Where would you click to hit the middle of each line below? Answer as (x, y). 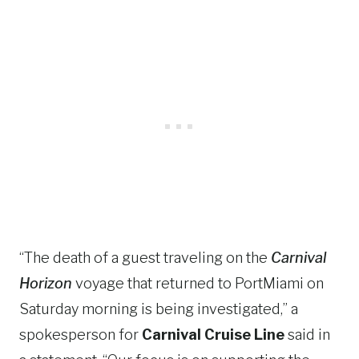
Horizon (46, 283)
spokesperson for (81, 335)
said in (307, 335)
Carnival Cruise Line (213, 335)
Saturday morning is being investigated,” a (159, 309)
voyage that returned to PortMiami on (198, 283)
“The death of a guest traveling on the (145, 258)
